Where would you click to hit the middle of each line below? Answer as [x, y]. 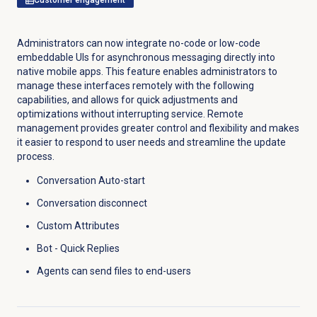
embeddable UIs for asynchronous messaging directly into [146, 57]
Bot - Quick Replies [78, 248]
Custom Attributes [78, 225]
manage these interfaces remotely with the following [135, 85]
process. [35, 156]
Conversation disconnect [92, 203]
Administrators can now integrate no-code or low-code [138, 43]
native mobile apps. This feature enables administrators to [147, 71]
